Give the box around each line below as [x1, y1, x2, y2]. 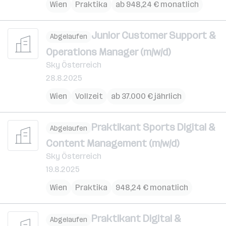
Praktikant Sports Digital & [91, 121, 215, 133]
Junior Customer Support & [91, 29, 216, 41]
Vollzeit [75, 91, 103, 101]
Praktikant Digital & [91, 212, 181, 224]
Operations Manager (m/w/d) [46, 45, 171, 58]
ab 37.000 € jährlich [111, 91, 182, 101]
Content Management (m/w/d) [46, 137, 179, 149]
